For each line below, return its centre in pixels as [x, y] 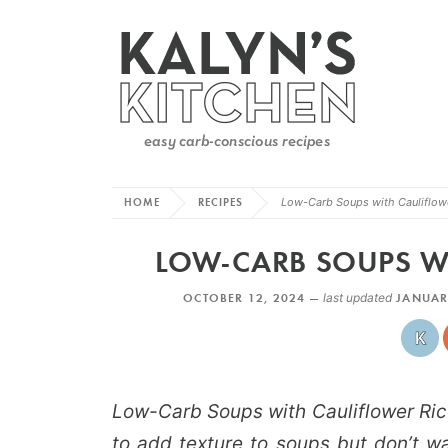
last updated [357, 297]
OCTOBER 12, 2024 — [253, 297]
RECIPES [220, 202]
